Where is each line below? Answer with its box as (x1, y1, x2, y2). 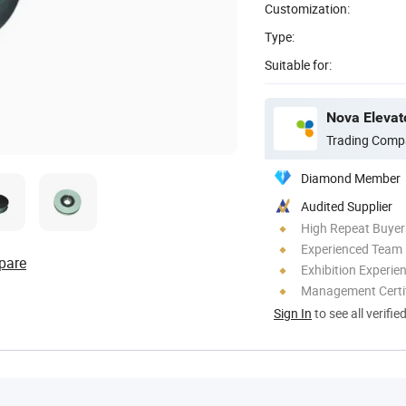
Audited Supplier (301, 197, 392, 215)
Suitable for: (265, 55, 332, 73)
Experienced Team (301, 239, 402, 257)
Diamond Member (301, 169, 401, 187)
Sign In (274, 304, 312, 322)
